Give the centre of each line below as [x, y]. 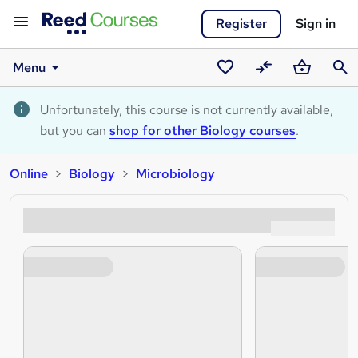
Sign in [316, 24]
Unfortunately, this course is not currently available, [187, 110]
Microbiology [175, 174]
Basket [309, 88]
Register [241, 24]
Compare [278, 88]
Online [29, 174]
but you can [75, 131]
